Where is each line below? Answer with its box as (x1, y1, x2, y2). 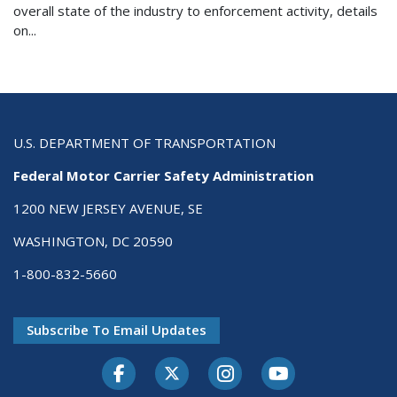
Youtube (293, 356, 346, 375)
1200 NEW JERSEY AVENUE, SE (13, 199, 203, 218)
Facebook (134, 356, 193, 375)
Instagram (240, 356, 304, 375)
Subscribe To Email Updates (27, 321, 206, 339)
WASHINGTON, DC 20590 (13, 232, 173, 251)
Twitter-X (187, 356, 247, 375)
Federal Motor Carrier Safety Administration (13, 167, 314, 185)
